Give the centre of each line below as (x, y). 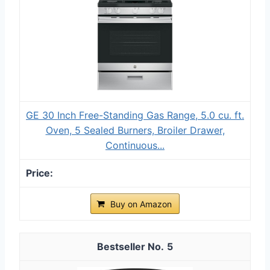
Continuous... (135, 145)
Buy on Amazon (141, 204)
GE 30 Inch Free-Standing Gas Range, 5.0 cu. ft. (135, 115)
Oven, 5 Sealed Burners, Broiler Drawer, (135, 130)
